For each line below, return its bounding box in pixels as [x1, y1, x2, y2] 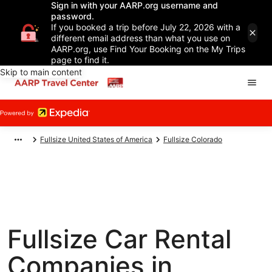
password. [51, 11, 94, 21]
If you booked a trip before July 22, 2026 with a [51, 22, 240, 32]
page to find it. [51, 55, 109, 65]
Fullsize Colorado [163, 135, 222, 144]
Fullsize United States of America [40, 135, 152, 144]
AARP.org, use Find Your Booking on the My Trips [51, 44, 245, 54]
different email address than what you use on [51, 33, 230, 43]
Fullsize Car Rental [7, 223, 231, 254]
